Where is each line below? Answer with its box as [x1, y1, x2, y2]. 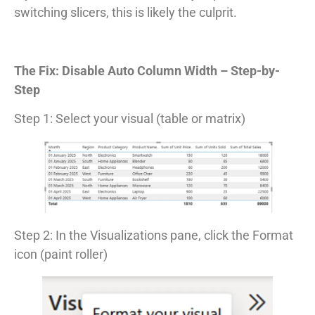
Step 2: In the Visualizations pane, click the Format [14, 227, 293, 243]
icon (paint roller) [14, 246, 108, 262]
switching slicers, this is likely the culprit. [14, 4, 237, 20]
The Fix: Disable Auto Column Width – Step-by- [14, 63, 280, 78]
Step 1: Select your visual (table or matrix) [14, 110, 245, 126]
